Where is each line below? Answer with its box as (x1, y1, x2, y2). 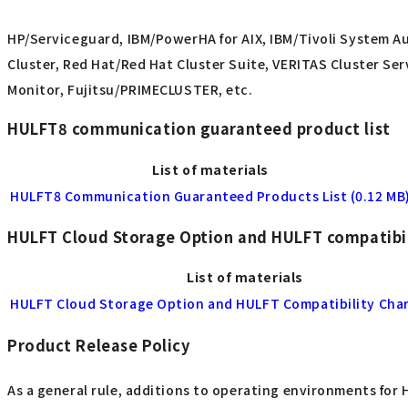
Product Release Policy (7, 333, 190, 356)
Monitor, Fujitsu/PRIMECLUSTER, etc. (7, 79, 253, 98)
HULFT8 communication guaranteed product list (7, 117, 391, 140)
